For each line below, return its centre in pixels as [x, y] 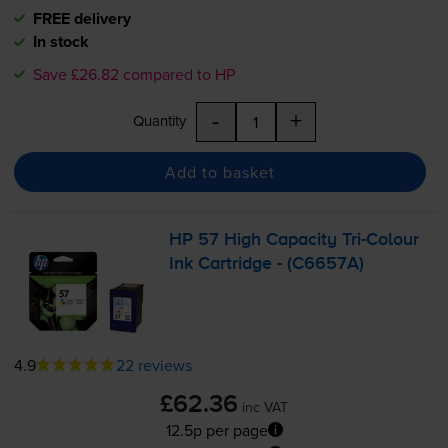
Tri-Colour [381, 240]
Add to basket [219, 171]
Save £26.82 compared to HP [133, 74]
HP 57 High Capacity [256, 240]
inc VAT [265, 406]
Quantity [159, 121]
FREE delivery [81, 19]
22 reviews [153, 364]
